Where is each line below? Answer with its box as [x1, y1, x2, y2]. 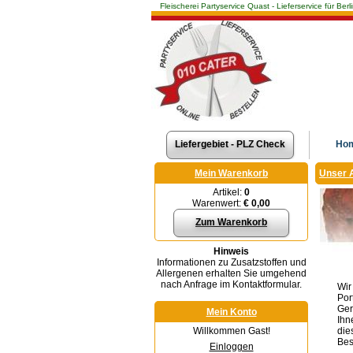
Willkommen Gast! [192, 325, 270, 336]
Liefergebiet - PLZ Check [175, 139, 285, 150]
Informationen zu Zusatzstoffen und [156, 257, 307, 268]
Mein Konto [206, 307, 257, 318]
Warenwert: [192, 198, 241, 209]
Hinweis [214, 246, 249, 257]
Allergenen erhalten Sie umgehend [156, 268, 307, 279]
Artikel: [213, 187, 244, 198]
